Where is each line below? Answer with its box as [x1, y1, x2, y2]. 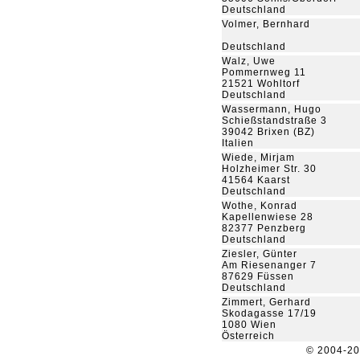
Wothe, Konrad [222, 200, 297, 211]
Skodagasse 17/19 [222, 308, 317, 319]
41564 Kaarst [222, 174, 290, 186]
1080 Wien [222, 319, 276, 330]
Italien [222, 137, 254, 149]
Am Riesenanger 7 [222, 260, 317, 271]
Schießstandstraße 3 [222, 115, 327, 126]
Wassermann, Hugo [222, 104, 321, 115]
